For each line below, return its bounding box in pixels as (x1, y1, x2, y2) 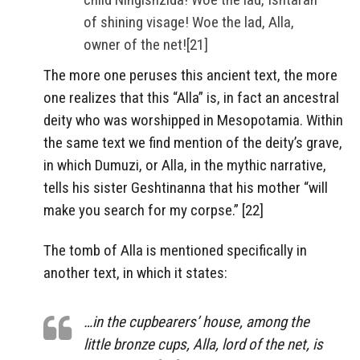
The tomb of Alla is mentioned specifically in (43, 241, 307, 260)
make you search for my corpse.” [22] (43, 200, 264, 219)
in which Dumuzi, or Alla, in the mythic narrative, (43, 155, 326, 174)
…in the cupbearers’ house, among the (84, 313, 309, 332)
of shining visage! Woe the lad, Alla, (84, 12, 294, 31)
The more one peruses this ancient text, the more (43, 65, 337, 84)
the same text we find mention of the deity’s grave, (43, 133, 342, 152)
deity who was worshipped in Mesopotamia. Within (43, 110, 343, 129)
